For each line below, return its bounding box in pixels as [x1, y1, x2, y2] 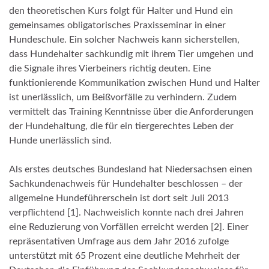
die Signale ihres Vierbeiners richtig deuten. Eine [9, 64, 211, 74]
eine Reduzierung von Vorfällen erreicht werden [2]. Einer [9, 222, 249, 232]
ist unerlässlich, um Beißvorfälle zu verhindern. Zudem [9, 92, 237, 103]
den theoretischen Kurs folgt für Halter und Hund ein [9, 6, 233, 16]
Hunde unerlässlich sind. [9, 136, 112, 146]
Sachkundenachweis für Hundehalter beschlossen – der [9, 179, 243, 189]
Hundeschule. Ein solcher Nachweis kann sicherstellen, [9, 35, 240, 45]
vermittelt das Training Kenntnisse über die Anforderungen [9, 107, 253, 117]
